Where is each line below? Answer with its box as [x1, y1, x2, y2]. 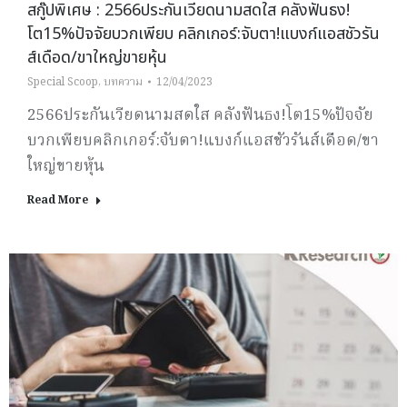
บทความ [104, 73, 143, 91]
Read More [27, 191, 88, 209]
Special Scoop [27, 73, 98, 91]
